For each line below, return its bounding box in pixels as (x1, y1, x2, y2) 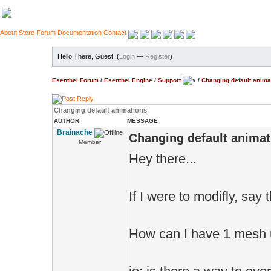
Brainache (56, 128, 93, 137)
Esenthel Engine (104, 76, 152, 83)
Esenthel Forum (52, 76, 99, 83)
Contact (103, 29, 126, 36)
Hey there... (129, 151, 197, 166)
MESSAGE (127, 117, 158, 124)
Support (158, 76, 181, 83)
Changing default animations (54, 106, 147, 114)
